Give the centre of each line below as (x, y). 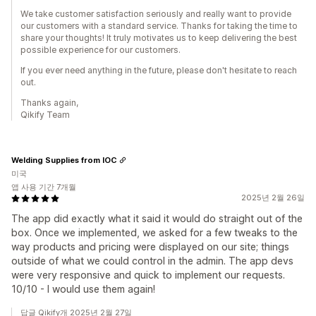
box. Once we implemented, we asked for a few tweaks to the (154, 232)
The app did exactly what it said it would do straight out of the (157, 218)
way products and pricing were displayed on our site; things (150, 247)
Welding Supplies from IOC (64, 160)
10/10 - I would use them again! (83, 289)
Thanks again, (49, 103)
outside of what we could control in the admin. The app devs (152, 261)
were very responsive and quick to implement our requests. (148, 275)
